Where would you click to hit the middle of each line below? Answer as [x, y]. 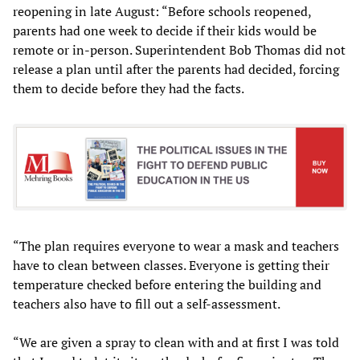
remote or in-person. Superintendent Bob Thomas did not [179, 49]
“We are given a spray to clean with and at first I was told [176, 342]
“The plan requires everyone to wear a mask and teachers [176, 246]
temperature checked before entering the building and [167, 284]
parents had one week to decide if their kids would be [165, 30]
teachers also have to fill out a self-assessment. [147, 304]
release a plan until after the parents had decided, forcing [176, 69]
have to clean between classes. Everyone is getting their [171, 265]
